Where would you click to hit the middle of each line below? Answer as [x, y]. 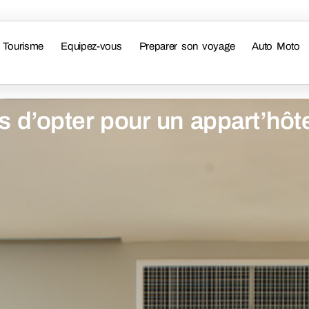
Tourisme [23, 46]
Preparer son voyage [187, 46]
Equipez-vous [91, 46]
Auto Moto [276, 46]
